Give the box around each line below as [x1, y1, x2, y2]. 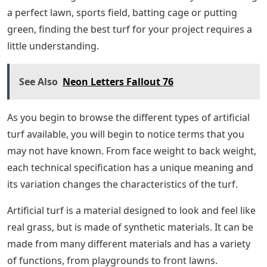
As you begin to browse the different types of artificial [7, 111, 250, 125]
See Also [19, 75, 58, 89]
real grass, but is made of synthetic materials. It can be [7, 221, 253, 234]
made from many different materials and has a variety [7, 237, 250, 251]
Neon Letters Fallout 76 [63, 75, 173, 89]
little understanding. [7, 39, 99, 53]
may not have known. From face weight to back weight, [7, 144, 256, 158]
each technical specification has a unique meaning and [7, 161, 253, 175]
